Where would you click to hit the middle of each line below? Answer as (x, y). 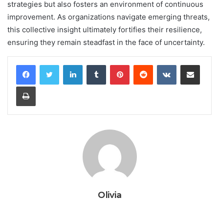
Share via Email (207, 64)
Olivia (109, 195)
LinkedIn (95, 64)
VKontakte (192, 64)
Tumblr (116, 64)
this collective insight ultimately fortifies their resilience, (105, 29)
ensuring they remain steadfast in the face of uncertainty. (106, 42)
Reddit (162, 64)
